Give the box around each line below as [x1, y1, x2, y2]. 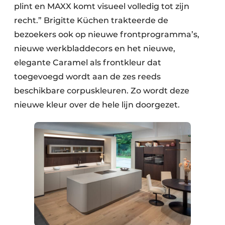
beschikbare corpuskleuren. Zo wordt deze [14, 86, 189, 96]
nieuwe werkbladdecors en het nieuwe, [14, 44, 175, 54]
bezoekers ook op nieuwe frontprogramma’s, [14, 30, 199, 40]
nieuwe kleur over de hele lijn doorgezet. [14, 100, 180, 110]
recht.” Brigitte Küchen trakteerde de [14, 16, 168, 26]
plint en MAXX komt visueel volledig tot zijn [14, 2, 189, 12]
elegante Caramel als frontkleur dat [14, 58, 161, 68]
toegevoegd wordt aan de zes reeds [14, 72, 161, 82]
